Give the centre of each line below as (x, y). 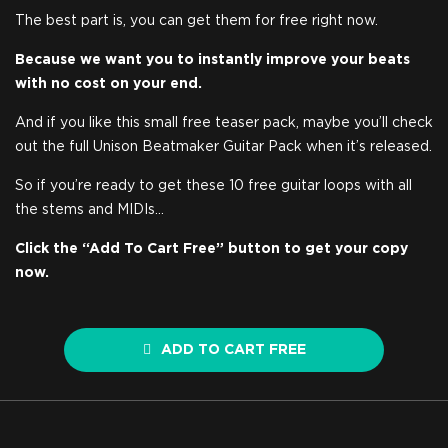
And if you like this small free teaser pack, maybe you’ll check (224, 123)
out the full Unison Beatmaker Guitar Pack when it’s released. (223, 147)
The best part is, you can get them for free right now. (196, 21)
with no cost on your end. (108, 84)
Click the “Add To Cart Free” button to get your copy (211, 249)
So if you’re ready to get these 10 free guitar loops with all (213, 186)
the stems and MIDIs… (89, 210)
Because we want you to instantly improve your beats (212, 60)
